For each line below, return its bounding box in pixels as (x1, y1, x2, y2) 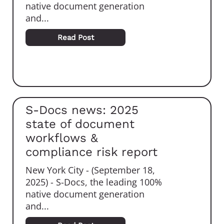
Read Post (57, 32, 94, 42)
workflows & (25, 131, 98, 145)
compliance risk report (25, 145, 158, 159)
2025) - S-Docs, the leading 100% (25, 176, 162, 188)
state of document (25, 117, 135, 131)
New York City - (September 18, (25, 164, 155, 176)
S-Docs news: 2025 (25, 103, 139, 117)
